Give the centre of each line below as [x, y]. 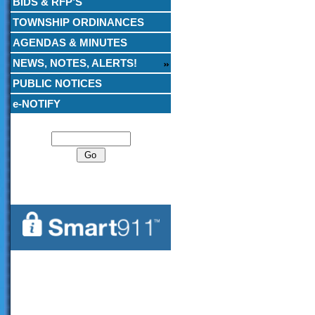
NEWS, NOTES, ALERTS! [75, 63]
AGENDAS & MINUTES [70, 43]
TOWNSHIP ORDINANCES [78, 22]
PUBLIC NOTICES [57, 83]
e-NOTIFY [37, 104]
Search [91, 123]
